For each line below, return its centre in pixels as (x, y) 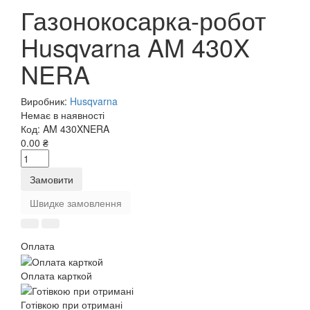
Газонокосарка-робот (143, 20)
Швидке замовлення (76, 203)
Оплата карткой (56, 275)
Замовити (52, 180)
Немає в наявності (63, 115)
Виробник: (45, 101)
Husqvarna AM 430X (135, 47)
